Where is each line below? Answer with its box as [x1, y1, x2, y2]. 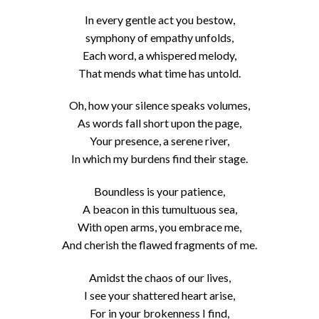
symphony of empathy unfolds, [85, 30, 234, 44]
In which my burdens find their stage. [71, 152, 248, 166]
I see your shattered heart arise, [84, 288, 235, 302]
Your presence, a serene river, [90, 134, 229, 148]
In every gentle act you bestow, [84, 12, 235, 26]
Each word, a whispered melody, [83, 48, 236, 62]
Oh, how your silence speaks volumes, [69, 98, 250, 113]
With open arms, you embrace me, [78, 220, 241, 234]
